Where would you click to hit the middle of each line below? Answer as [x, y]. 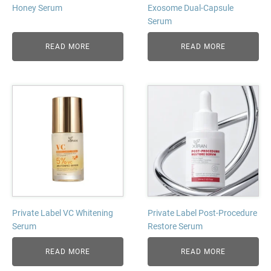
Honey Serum [37, 8]
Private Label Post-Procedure [202, 213]
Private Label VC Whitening [63, 213]
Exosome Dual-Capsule [191, 8]
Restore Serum [175, 226]
